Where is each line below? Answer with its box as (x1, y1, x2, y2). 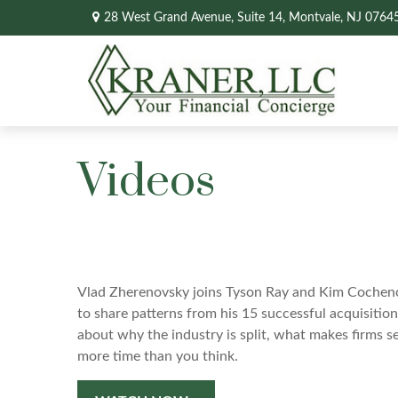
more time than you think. (77, 349, 238, 364)
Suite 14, (236, 11, 285, 24)
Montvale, (288, 11, 343, 24)
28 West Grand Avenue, (103, 11, 237, 24)
